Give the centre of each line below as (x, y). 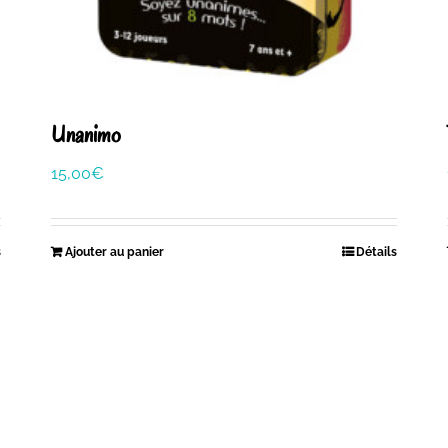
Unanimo (85, 134)
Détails (377, 251)
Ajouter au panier (114, 251)
